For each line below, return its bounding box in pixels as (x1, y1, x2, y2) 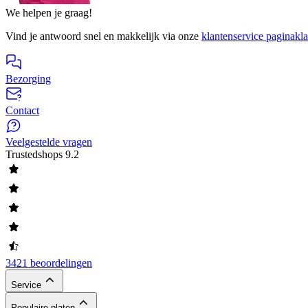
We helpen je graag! (5, 7, 92, 19)
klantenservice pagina (201, 30, 295, 43)
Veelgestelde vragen (5, 136, 92, 148)
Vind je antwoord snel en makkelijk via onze (5, 30, 201, 43)
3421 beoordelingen (5, 257, 92, 269)
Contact (5, 104, 39, 117)
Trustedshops (5, 148, 63, 161)
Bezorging (5, 73, 51, 85)
